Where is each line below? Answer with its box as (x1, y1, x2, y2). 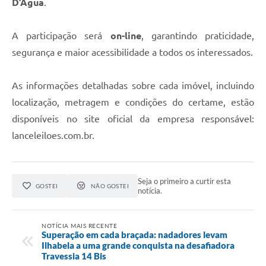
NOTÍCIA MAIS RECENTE (42, 221, 117, 229)
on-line (110, 30, 141, 41)
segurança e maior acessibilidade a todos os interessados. (12, 46, 253, 58)
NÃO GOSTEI (90, 182, 129, 189)
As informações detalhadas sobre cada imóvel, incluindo (12, 80, 254, 91)
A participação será (12, 30, 110, 41)
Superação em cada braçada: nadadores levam (42, 229, 227, 240)
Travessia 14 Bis (42, 250, 106, 261)
